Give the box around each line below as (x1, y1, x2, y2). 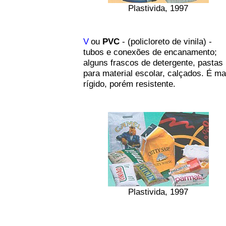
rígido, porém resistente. (83, 78, 176, 89)
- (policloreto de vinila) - (119, 36, 212, 46)
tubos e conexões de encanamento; (83, 46, 217, 57)
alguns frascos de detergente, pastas (83, 57, 223, 68)
